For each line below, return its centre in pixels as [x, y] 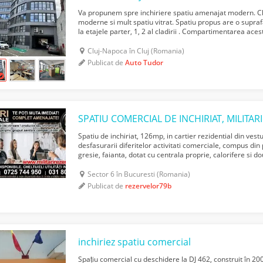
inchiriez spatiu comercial [135, 242]
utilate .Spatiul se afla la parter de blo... [142, 164]
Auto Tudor [144, 62]
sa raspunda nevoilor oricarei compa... [141, 41]
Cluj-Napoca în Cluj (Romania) [136, 50]
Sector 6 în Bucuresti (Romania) [139, 174]
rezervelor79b [149, 186]
